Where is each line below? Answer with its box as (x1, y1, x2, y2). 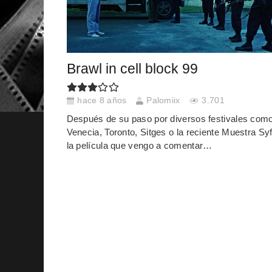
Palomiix (146, 96, 180, 106)
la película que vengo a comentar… (66, 140, 212, 151)
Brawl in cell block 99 (66, 61, 198, 76)
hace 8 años (77, 96, 127, 106)
